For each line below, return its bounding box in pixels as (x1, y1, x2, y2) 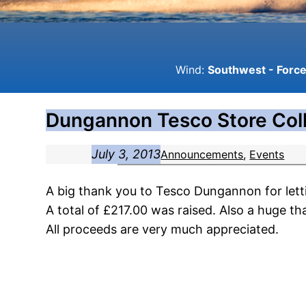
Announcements (161, 147, 244, 161)
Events (249, 147, 285, 161)
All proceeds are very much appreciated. (46, 222, 279, 236)
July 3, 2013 (92, 147, 161, 161)
